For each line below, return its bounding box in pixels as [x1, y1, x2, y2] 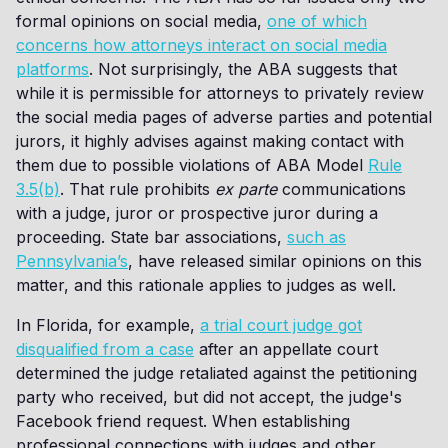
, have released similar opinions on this [128, 251, 422, 271]
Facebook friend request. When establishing [16, 411, 350, 431]
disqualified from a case [16, 339, 194, 359]
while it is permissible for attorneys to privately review [16, 83, 424, 103]
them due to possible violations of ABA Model [16, 155, 368, 175]
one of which [267, 11, 367, 31]
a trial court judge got [200, 315, 362, 335]
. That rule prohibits [60, 179, 215, 199]
